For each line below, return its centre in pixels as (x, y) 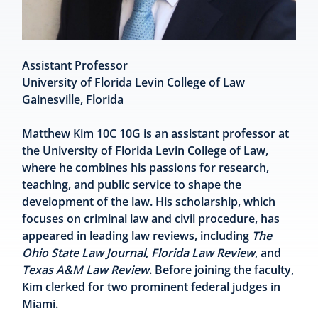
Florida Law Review (203, 253)
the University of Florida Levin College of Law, (146, 151)
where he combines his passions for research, (146, 168)
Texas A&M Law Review (86, 270)
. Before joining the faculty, (222, 270)
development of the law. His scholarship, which (149, 202)
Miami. (42, 304)
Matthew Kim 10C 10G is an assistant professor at (156, 134)
